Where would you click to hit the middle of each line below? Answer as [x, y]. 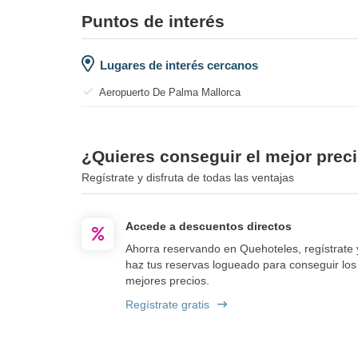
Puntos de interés [153, 21]
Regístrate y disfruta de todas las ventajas [188, 177]
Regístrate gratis [167, 304]
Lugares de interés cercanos [179, 65]
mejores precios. [167, 280]
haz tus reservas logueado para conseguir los [241, 264]
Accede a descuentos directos [209, 226]
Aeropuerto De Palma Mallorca [170, 92]
